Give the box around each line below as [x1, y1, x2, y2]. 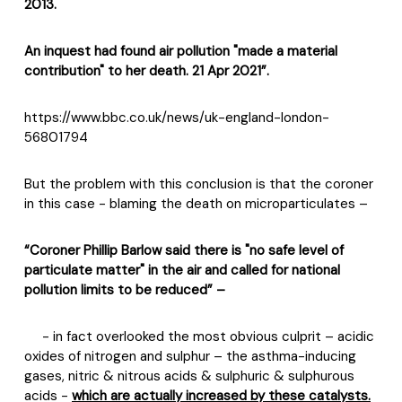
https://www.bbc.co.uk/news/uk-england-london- [24, 109, 329, 127]
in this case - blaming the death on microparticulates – [24, 195, 368, 213]
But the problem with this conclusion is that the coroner [24, 175, 373, 193]
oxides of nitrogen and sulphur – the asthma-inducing [24, 347, 356, 365]
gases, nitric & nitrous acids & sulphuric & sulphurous [24, 367, 354, 385]
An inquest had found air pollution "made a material [24, 42, 337, 60]
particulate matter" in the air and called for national [24, 261, 340, 279]
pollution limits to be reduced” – [24, 281, 225, 299]
